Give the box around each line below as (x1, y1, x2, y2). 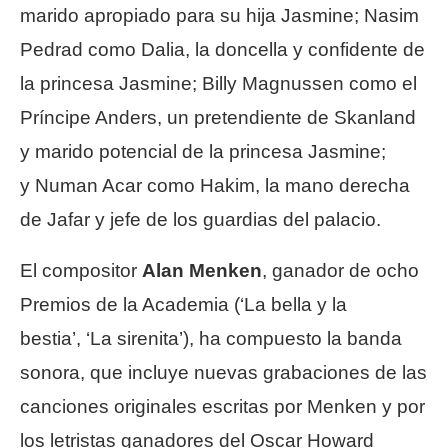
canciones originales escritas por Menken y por (20, 396, 425, 418)
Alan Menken (142, 260, 262, 282)
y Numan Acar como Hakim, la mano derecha (20, 175, 410, 197)
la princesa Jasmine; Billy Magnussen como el (20, 73, 417, 95)
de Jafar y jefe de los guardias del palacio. (20, 209, 381, 231)
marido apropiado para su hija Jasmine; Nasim (20, 5, 419, 27)
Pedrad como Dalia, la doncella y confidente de (20, 39, 425, 61)
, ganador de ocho (262, 260, 419, 282)
